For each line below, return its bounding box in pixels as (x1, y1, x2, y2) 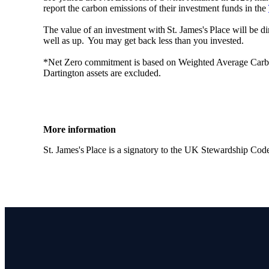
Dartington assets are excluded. (43, 68, 161, 79)
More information (43, 124, 116, 135)
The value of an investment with (43, 25, 167, 35)
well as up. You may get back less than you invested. (43, 35, 246, 46)
